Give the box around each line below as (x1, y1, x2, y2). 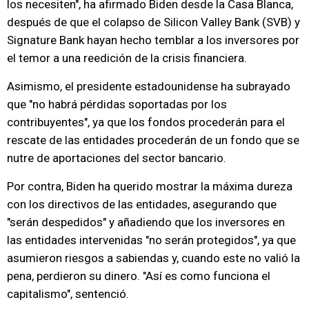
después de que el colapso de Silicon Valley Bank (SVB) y (7, 15, 300, 29)
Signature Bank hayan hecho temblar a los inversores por (7, 33, 299, 47)
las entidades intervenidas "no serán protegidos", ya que (7, 233, 296, 247)
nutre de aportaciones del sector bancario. (7, 151, 226, 165)
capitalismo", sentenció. (7, 287, 129, 301)
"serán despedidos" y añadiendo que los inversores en (7, 215, 285, 229)
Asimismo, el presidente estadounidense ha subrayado (7, 79, 290, 93)
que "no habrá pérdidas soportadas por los (7, 97, 227, 111)
